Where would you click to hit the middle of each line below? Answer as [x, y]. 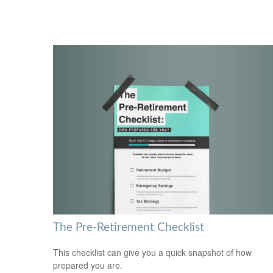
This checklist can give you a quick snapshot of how [152, 253]
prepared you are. [88, 265]
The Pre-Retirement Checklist [129, 228]
